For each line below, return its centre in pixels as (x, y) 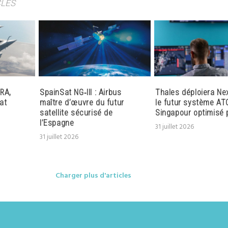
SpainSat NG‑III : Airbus (81, 93)
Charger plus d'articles (93, 176)
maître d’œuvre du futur (82, 103)
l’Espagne (57, 123)
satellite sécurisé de (76, 113)
